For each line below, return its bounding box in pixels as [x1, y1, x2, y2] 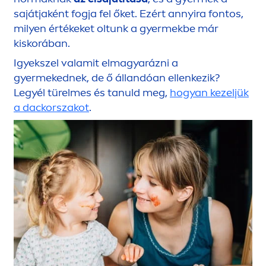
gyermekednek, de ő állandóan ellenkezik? [14, 71, 220, 85]
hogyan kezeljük [170, 86, 249, 100]
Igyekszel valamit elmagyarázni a [14, 56, 178, 70]
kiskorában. [14, 37, 70, 50]
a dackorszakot [14, 101, 89, 115]
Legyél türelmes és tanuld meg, [14, 86, 170, 100]
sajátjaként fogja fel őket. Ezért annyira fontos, [14, 7, 243, 21]
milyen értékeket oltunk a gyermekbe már [14, 22, 218, 36]
